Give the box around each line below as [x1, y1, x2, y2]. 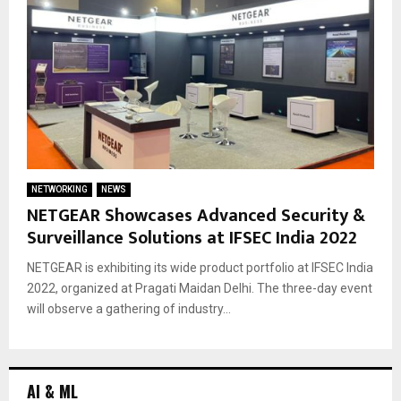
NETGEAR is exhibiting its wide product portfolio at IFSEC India [27, 260, 373, 276]
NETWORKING [31, 184, 88, 195]
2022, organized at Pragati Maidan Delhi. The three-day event [27, 281, 372, 296]
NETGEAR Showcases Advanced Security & [27, 200, 365, 232]
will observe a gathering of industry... [27, 302, 231, 317]
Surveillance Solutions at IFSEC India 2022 [27, 223, 357, 254]
